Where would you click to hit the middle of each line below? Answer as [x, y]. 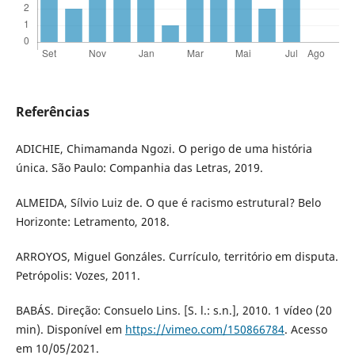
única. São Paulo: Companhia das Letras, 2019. [139, 168]
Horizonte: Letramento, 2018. [92, 222]
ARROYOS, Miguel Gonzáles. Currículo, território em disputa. [177, 257]
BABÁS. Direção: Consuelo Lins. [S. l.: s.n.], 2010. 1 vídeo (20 [174, 311]
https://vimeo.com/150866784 [204, 330]
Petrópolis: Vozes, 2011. [78, 276]
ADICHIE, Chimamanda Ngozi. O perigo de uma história [164, 149]
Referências [52, 112]
